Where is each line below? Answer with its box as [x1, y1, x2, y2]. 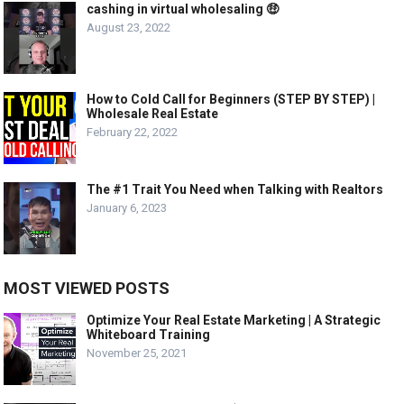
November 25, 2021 [87, 346, 188, 361]
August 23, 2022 [87, 21, 171, 35]
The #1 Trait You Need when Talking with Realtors [87, 182, 384, 197]
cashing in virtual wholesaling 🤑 [87, 2, 280, 17]
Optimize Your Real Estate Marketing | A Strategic [87, 313, 381, 328]
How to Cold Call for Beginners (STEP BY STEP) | [87, 92, 376, 107]
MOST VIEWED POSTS [4, 279, 170, 298]
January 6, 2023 [87, 201, 168, 216]
